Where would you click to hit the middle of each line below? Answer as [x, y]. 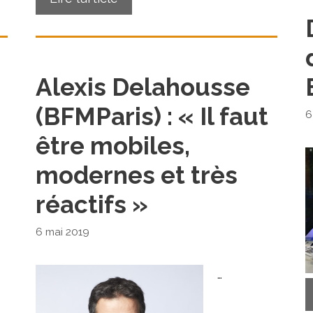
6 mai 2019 [62, 232]
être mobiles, [112, 145]
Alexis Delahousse [143, 87]
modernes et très [136, 175]
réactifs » [92, 204]
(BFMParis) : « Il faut [152, 116]
